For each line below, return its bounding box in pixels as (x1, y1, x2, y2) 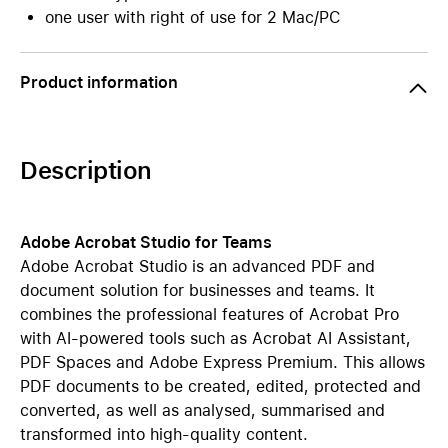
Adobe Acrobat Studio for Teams (20, 233, 272, 252)
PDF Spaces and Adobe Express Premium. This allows (20, 353, 425, 372)
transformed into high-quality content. (20, 425, 308, 444)
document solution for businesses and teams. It (20, 281, 375, 300)
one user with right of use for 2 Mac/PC (45, 8, 340, 27)
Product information (20, 73, 178, 92)
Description (20, 156, 152, 185)
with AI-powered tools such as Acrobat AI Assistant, (20, 329, 411, 348)
